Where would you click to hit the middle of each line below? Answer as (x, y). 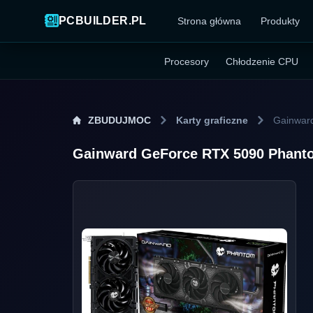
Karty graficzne (212, 120)
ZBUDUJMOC (119, 120)
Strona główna (210, 21)
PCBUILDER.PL (103, 21)
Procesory (186, 61)
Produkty (281, 21)
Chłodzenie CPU (262, 61)
